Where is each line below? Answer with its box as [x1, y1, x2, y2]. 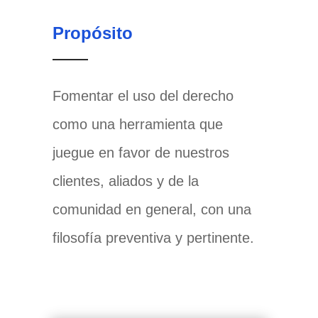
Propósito [52, 23, 133, 43]
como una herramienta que [52, 116, 223, 133]
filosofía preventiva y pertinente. [52, 230, 254, 246]
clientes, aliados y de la [52, 173, 199, 190]
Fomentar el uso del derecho [52, 88, 234, 104]
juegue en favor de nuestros [52, 145, 229, 161]
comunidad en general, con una [52, 202, 251, 218]
